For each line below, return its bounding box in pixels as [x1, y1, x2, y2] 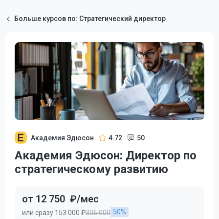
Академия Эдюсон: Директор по [15, 149, 197, 162]
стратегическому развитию [15, 162, 168, 176]
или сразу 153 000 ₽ [22, 208, 86, 217]
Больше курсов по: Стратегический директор [14, 15, 166, 22]
